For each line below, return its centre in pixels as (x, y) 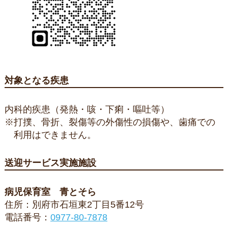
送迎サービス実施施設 (50, 163)
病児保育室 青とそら (50, 192)
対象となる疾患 (36, 81)
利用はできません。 (55, 135)
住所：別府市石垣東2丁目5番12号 (74, 205)
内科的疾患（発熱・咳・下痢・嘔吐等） (87, 110)
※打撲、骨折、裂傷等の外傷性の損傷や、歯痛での (110, 122)
